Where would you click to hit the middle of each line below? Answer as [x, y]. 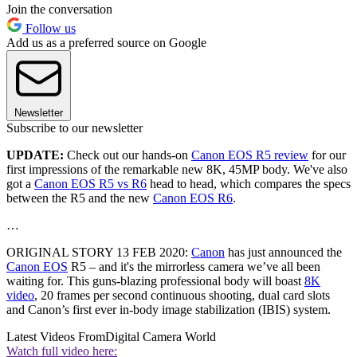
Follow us [49, 29]
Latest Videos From [56, 337]
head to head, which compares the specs [249, 184]
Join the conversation [59, 10]
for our [327, 155]
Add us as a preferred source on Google [106, 43]
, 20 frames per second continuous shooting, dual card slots [182, 296]
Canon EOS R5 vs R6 [90, 184]
